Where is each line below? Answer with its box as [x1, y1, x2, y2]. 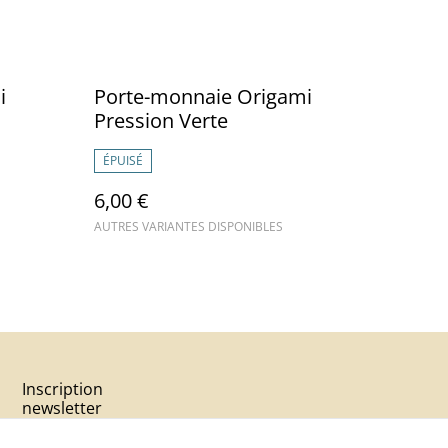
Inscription [22, 378, 103, 400]
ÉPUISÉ [103, 152, 143, 169]
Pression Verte [94, 107, 228, 134]
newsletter [22, 397, 102, 419]
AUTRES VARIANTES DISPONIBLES [94, 218, 283, 235]
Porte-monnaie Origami [94, 83, 312, 110]
